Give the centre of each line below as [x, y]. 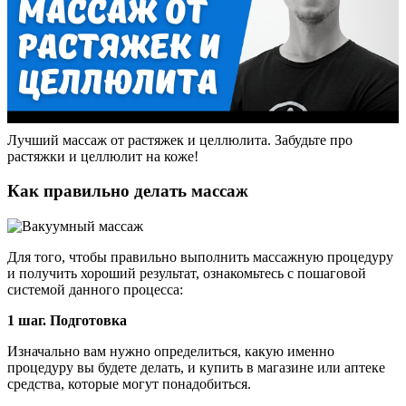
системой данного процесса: [95, 290]
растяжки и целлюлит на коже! [103, 156]
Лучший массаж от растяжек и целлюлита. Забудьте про [180, 140]
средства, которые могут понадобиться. [129, 384]
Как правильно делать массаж [128, 191]
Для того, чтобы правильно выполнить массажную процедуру [200, 257]
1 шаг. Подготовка [67, 321]
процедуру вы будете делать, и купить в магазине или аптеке [196, 368]
